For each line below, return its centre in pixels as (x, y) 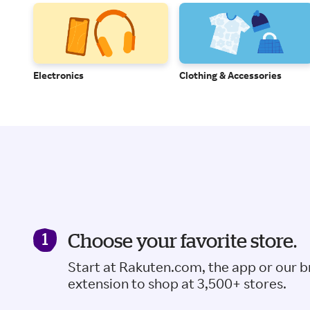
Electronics (58, 75)
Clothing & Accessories (230, 75)
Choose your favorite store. (182, 240)
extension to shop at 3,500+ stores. (177, 283)
